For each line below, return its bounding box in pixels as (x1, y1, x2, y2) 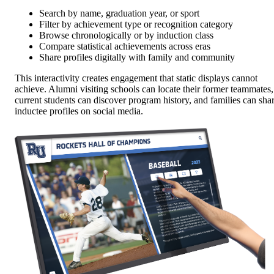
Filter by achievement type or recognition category (39, 19, 233, 30)
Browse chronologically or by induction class (39, 30, 213, 41)
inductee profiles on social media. (15, 106, 143, 117)
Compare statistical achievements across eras (39, 41, 210, 52)
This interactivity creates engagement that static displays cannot (15, 73, 257, 84)
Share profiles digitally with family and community (39, 52, 235, 63)
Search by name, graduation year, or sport (39, 8, 199, 19)
